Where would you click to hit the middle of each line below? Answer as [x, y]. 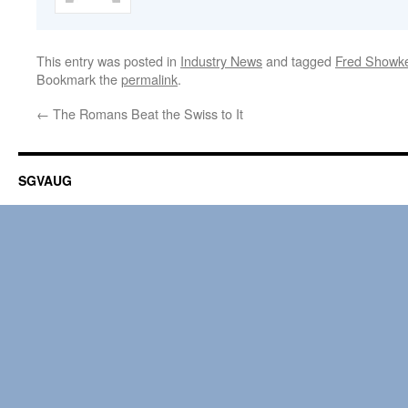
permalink [149, 79]
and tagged [299, 61]
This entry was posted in [108, 61]
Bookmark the [79, 79]
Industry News [221, 61]
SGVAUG [45, 180]
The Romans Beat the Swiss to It [146, 113]
